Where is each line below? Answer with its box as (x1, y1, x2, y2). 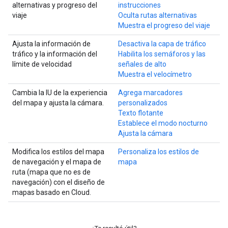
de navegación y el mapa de (12, 158, 101, 166)
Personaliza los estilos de (118, 148, 199, 156)
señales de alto (118, 60, 166, 68)
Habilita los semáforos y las (118, 50, 206, 58)
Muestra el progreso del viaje (118, 21, 210, 30)
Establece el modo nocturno (118, 119, 208, 127)
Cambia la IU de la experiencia (12, 89, 107, 97)
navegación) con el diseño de (12, 178, 105, 186)
